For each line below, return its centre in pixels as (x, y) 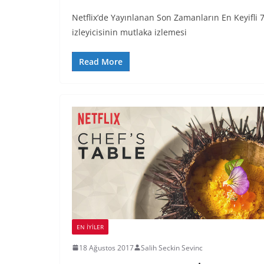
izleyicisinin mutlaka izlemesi (129, 32)
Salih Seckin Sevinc (172, 247)
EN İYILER (90, 227)
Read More (101, 62)
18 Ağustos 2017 (106, 247)
